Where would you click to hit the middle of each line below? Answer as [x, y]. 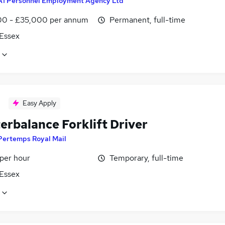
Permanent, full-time [147, 20]
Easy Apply [39, 103]
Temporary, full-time [146, 158]
